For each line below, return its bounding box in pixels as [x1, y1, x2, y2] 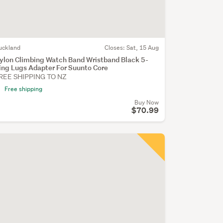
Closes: [104, 43, 126, 52]
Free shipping [4, 84, 42, 93]
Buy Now [134, 98, 159, 107]
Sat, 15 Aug [126, 43, 159, 52]
